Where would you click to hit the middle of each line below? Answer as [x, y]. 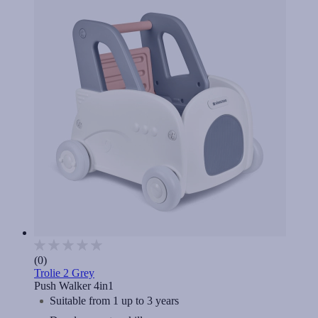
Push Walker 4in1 [74, 286]
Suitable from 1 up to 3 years [114, 301]
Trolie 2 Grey [64, 273]
